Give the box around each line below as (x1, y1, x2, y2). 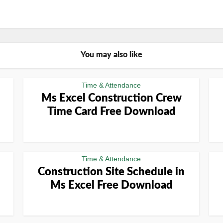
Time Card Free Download (47, 106, 176, 117)
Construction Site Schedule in (38, 166, 185, 177)
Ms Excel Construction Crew (41, 93, 182, 104)
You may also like (81, 51, 142, 59)
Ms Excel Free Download (50, 180, 173, 191)
